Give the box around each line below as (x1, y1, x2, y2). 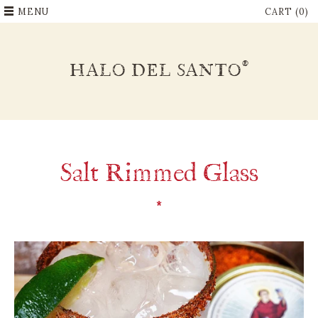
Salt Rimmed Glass (60, 159, 258, 190)
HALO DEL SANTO (69, 61, 242, 82)
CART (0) (265, 6, 309, 17)
